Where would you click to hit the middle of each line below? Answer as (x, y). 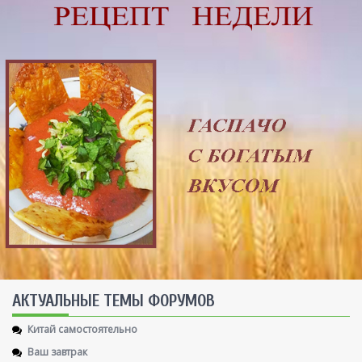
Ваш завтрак (57, 351)
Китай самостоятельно (82, 329)
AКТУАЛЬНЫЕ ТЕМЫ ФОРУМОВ (114, 301)
